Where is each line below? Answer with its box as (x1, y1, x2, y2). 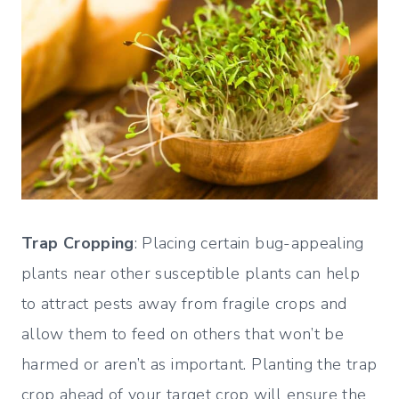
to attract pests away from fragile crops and (21, 293, 347, 315)
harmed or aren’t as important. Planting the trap (21, 354, 378, 376)
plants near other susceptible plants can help (21, 263, 361, 285)
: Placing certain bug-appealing (134, 232, 364, 255)
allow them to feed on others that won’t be (21, 323, 345, 346)
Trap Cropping (21, 232, 134, 255)
